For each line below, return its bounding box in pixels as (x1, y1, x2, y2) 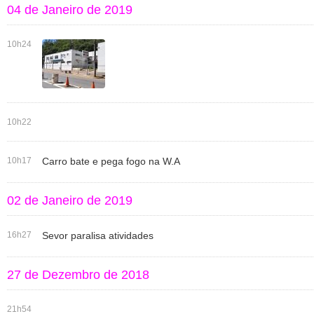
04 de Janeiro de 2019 (7, 3, 132, 17)
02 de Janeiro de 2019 (7, 193, 132, 207)
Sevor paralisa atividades (42, 230, 153, 241)
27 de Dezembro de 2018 (7, 268, 149, 282)
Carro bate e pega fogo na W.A (42, 156, 180, 167)
